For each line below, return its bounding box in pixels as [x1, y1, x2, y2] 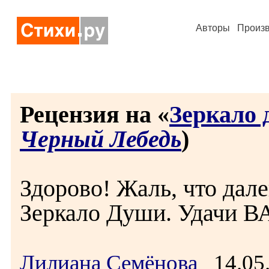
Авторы [196, 23, 230, 33]
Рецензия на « [20, 101, 169, 128]
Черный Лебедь [20, 125, 181, 153]
